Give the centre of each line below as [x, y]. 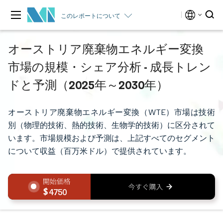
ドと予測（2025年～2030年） [88, 85]
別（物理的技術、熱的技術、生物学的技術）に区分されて [111, 125]
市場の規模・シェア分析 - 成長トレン [110, 67]
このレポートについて [91, 15]
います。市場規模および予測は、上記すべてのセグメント [111, 138]
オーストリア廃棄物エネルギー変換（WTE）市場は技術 [111, 112]
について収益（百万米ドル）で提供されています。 [100, 151]
